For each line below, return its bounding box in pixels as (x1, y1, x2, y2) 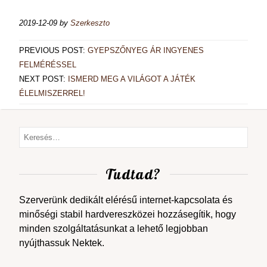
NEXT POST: (19, 74, 68, 83)
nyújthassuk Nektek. (19, 238, 104, 248)
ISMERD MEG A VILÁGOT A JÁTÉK (68, 74, 195, 83)
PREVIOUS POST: (19, 46, 88, 55)
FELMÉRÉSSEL (19, 60, 76, 69)
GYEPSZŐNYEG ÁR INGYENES (88, 46, 204, 55)
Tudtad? (105, 165, 162, 183)
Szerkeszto (70, 18, 110, 27)
